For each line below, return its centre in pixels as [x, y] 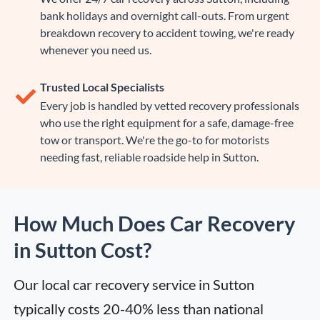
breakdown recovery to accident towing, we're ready [167, 33]
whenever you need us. [95, 50]
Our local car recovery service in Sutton [134, 285]
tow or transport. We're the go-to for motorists [154, 140]
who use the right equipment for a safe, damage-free [166, 123]
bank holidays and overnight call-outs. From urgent [164, 16]
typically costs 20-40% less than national [139, 309]
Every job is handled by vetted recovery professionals [169, 106]
